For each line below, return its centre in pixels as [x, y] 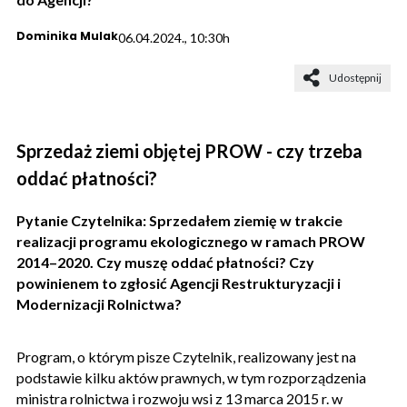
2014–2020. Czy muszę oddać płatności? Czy [165, 262]
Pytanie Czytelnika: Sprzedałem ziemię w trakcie [179, 220]
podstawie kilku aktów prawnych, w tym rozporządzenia [191, 377]
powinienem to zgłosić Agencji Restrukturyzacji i [179, 283]
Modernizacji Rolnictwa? [99, 303]
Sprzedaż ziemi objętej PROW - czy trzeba [189, 150]
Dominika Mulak [67, 35]
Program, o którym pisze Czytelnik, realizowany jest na [186, 356]
